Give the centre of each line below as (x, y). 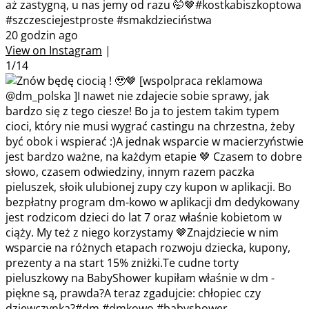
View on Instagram (54, 50)
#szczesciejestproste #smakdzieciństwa (109, 20)
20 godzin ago (42, 35)
